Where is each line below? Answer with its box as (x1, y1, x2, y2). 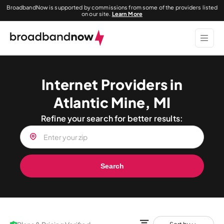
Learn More (111, 10, 142, 17)
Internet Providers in (41, 75, 182, 93)
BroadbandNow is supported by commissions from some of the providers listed (6, 4, 218, 10)
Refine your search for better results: (40, 113, 183, 123)
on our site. (81, 10, 112, 17)
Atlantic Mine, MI (53, 93, 171, 111)
